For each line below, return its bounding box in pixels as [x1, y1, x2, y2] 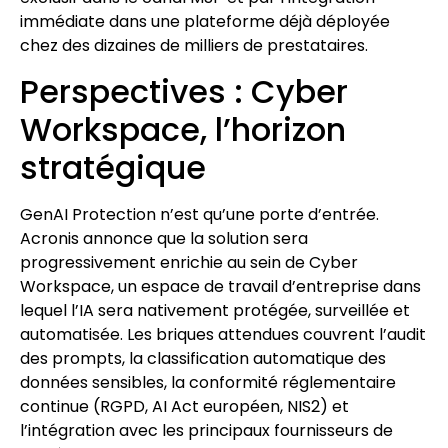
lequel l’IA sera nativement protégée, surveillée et [20, 298, 410, 322]
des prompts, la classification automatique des [20, 346, 386, 370]
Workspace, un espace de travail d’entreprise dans [20, 274, 421, 298]
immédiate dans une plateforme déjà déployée [20, 10, 390, 34]
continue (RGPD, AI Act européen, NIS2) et [20, 394, 349, 418]
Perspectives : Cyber [20, 68, 348, 114]
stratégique [20, 144, 206, 190]
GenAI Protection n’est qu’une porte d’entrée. [20, 202, 379, 226]
